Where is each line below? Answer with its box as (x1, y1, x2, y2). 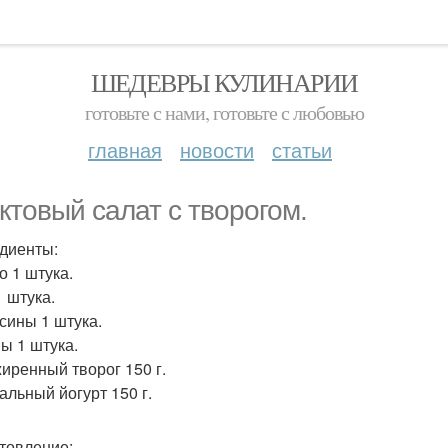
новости (180, 135, 254, 164)
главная (88, 135, 162, 164)
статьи (272, 135, 332, 164)
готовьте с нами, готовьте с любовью (84, 99, 364, 126)
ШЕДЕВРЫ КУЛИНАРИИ (90, 65, 358, 99)
